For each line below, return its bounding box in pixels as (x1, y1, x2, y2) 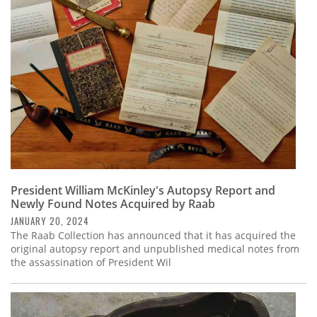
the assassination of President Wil (11, 255, 171, 269)
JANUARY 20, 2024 (11, 213, 89, 228)
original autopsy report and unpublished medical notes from (11, 241, 299, 255)
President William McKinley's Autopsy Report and (11, 182, 275, 198)
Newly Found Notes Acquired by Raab (11, 195, 215, 212)
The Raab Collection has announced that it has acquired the (11, 228, 296, 242)
